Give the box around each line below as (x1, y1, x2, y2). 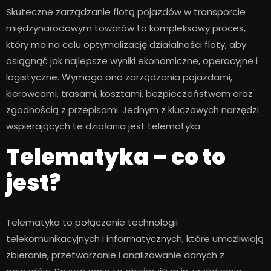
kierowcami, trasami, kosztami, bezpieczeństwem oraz (6, 87, 253, 100)
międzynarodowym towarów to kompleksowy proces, (6, 22, 246, 34)
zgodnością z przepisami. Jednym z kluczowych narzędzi (6, 103, 259, 116)
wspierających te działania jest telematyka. (6, 120, 202, 132)
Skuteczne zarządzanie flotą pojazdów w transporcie (6, 5, 246, 18)
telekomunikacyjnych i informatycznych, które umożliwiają (6, 232, 264, 245)
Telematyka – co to (6, 142, 226, 172)
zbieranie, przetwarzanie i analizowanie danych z (6, 249, 224, 261)
